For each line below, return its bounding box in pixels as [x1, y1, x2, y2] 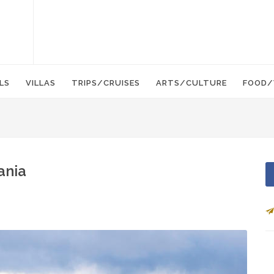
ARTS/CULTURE [156, 78, 227, 87]
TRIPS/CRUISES [72, 78, 140, 87]
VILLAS [26, 78, 56, 87]
